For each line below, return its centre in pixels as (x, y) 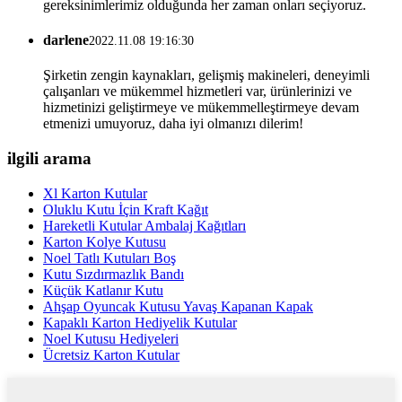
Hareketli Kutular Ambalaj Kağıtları (144, 225)
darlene (66, 39)
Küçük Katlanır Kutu (103, 290)
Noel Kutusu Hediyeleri (111, 338)
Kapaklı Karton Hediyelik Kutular (140, 322)
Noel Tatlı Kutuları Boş (109, 258)
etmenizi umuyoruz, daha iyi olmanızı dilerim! (173, 124)
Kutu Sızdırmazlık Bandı (114, 274)
